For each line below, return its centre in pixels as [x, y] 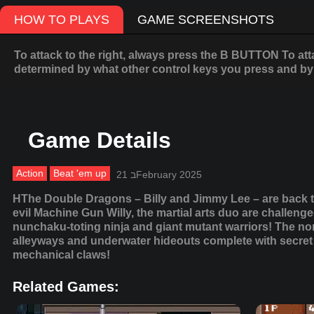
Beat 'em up [80, 173]
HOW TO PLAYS [62, 20]
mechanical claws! [61, 255]
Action [30, 173]
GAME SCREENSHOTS [206, 20]
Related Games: [66, 287]
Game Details [100, 141]
